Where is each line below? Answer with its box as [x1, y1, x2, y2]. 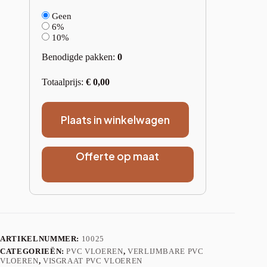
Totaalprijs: [41, 76, 86, 87]
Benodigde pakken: [41, 51, 117, 62]
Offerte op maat [76, 149, 160, 163]
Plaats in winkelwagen [60, 113, 170, 126]
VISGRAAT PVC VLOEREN [42, 256, 142, 265]
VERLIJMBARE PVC [127, 246, 204, 256]
